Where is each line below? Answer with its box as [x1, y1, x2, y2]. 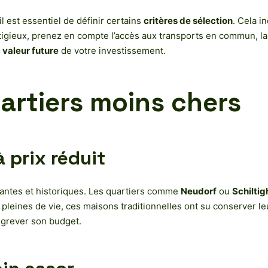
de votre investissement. [59, 44, 166, 56]
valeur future [2, 44, 59, 56]
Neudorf [181, 185, 217, 197]
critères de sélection [144, 14, 233, 26]
